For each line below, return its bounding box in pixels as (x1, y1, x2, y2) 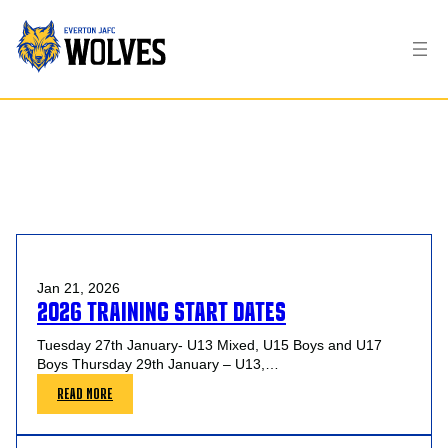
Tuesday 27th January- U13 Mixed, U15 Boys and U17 (37, 336, 382, 353)
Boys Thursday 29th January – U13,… (37, 355, 279, 372)
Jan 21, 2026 (37, 279, 120, 296)
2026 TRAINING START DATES (37, 296, 286, 327)
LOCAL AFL (74, 129, 190, 171)
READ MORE (57, 384, 113, 402)
